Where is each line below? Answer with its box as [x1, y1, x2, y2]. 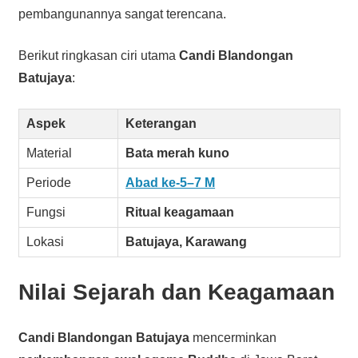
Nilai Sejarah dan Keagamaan [18, 279, 335, 304]
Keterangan [125, 116, 197, 130]
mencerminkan [189, 330, 276, 344]
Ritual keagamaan [125, 205, 235, 219]
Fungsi [26, 205, 66, 219]
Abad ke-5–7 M [125, 175, 216, 189]
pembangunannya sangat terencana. [18, 6, 226, 21]
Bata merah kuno [125, 145, 230, 160]
